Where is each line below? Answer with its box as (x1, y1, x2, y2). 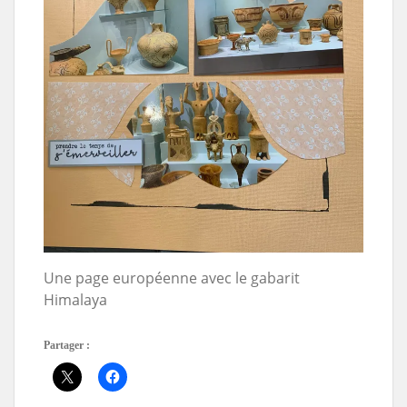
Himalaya (44, 289, 107, 310)
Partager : (44, 338, 90, 352)
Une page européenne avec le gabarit (44, 267, 300, 288)
